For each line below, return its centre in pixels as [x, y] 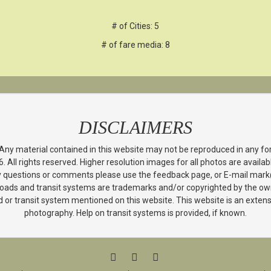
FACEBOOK [135, 256]
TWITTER [152, 256]
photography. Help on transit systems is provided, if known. [135, 213]
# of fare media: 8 [135, 45]
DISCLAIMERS [135, 127]
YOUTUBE [175, 256]
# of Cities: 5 [135, 26]
